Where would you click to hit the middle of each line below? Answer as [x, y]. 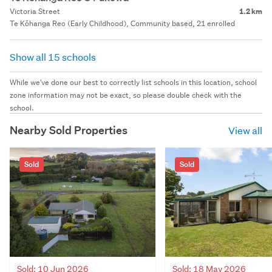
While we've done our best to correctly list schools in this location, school [133, 82]
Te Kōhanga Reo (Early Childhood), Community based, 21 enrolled [122, 23]
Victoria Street [35, 11]
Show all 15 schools [54, 56]
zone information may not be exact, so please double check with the [126, 95]
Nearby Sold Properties [69, 130]
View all [245, 130]
